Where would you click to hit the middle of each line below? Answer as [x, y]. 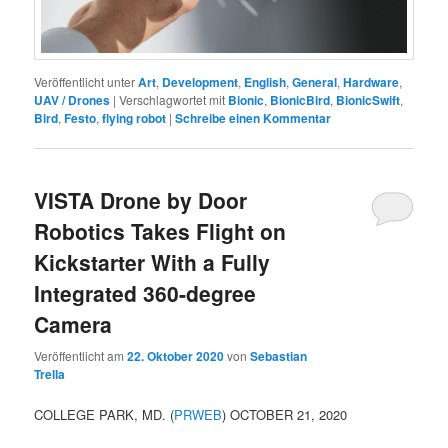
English [265, 82]
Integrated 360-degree [145, 293]
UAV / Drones [72, 100]
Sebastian [279, 355]
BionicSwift [368, 100]
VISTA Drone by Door [141, 200]
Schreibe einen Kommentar [253, 118]
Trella [50, 373]
